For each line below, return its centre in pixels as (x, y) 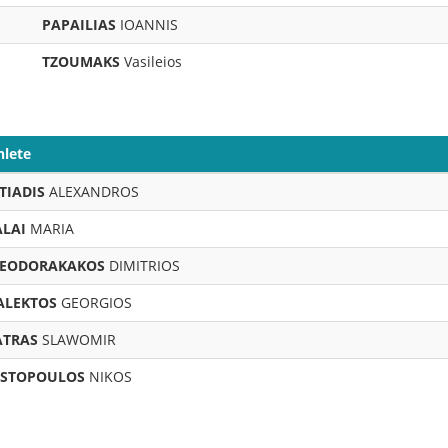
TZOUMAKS (81, 61)
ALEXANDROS (92, 191)
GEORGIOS (94, 302)
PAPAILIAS (79, 24)
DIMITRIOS (142, 265)
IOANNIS (147, 24)
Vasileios (151, 61)
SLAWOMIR (77, 339)
